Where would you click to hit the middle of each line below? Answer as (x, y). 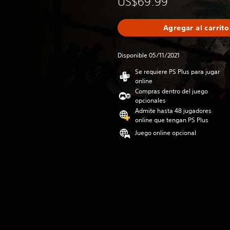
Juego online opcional (166, 133)
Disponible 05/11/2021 (149, 55)
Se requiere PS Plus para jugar (177, 72)
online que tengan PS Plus (172, 120)
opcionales (150, 100)
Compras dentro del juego (171, 91)
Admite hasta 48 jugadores (173, 111)
